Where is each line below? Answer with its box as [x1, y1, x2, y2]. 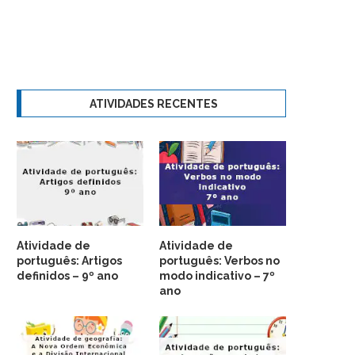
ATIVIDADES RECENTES [89, 97, 218, 110]
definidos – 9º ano [17, 269, 118, 282]
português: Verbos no [159, 254, 281, 267]
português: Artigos [17, 254, 122, 267]
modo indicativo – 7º [159, 269, 276, 282]
